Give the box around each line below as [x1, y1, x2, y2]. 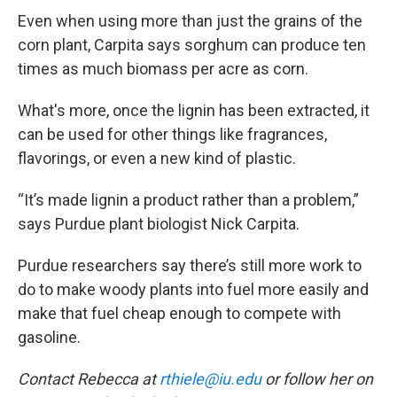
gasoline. [18, 328, 81, 346]
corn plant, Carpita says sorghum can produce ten [18, 35, 366, 54]
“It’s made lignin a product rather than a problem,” [18, 191, 359, 209]
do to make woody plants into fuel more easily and [18, 280, 369, 299]
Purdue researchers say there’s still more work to [18, 256, 362, 275]
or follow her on [261, 370, 373, 388]
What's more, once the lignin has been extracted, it [18, 101, 370, 120]
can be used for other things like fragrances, [18, 125, 327, 144]
